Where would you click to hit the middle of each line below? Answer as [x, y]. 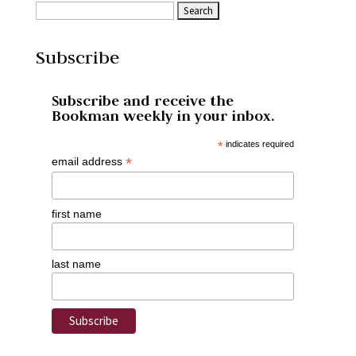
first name [76, 213]
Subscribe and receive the [142, 101]
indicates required [259, 144]
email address [88, 161]
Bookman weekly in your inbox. [163, 116]
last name [76, 264]
